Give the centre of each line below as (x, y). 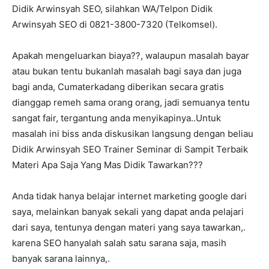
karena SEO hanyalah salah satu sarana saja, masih (119, 243)
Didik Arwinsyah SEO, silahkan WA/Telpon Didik (112, 9)
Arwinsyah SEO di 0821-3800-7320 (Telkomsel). (115, 25)
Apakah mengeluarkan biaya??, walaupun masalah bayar (131, 56)
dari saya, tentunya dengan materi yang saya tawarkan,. (129, 228)
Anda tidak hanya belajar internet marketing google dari (129, 196)
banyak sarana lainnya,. (61, 259)
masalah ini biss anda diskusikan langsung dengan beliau (133, 134)
